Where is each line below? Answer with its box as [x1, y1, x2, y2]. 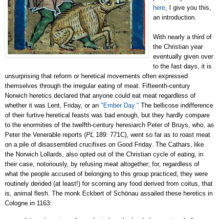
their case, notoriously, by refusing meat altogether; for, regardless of [5, 160, 199, 168]
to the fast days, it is [153, 62, 212, 70]
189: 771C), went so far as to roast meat [94, 131, 210, 138]
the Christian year [153, 43, 203, 50]
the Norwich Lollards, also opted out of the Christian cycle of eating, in [5, 150, 203, 158]
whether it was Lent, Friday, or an [5, 101, 101, 109]
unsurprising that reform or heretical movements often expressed [5, 72, 188, 80]
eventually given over [153, 52, 213, 60]
